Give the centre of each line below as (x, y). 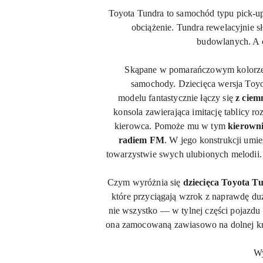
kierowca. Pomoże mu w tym (170, 126)
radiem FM (141, 140)
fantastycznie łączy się (191, 98)
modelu (132, 98)
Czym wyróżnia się (144, 182)
